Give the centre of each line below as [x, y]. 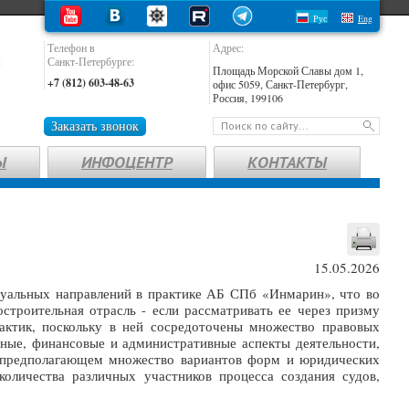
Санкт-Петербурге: [90, 61]
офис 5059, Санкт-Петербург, [280, 84]
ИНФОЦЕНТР [127, 162]
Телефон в [71, 47]
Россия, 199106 [248, 98]
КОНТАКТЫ [287, 162]
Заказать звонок [94, 126]
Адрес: [228, 47]
